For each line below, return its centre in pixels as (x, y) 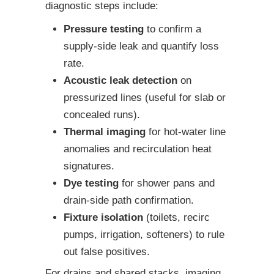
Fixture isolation (103, 218)
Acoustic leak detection (120, 81)
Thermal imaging (105, 132)
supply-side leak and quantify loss (141, 46)
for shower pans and (167, 183)
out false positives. (107, 252)
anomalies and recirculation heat (138, 149)
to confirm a (172, 29)
